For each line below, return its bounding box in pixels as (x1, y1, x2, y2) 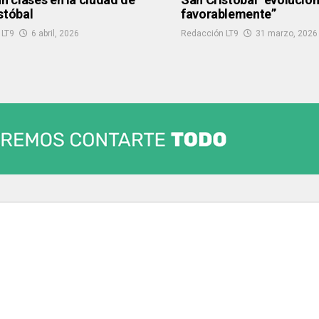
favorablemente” (181, 6, 276, 22)
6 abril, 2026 (31, 28, 79, 39)
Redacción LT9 (181, 28, 239, 39)
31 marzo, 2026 (256, 28, 318, 39)
